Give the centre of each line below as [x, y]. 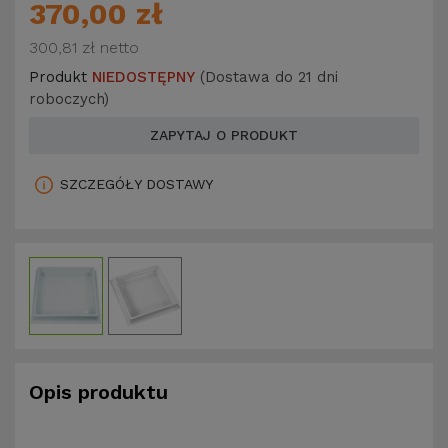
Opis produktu [98, 391]
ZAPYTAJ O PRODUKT [224, 135]
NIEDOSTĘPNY [143, 77]
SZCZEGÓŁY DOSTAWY [136, 184]
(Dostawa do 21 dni [269, 77]
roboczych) [69, 99]
